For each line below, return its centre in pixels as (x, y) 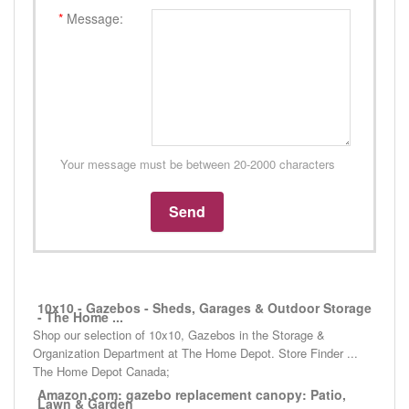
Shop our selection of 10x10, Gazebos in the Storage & (179, 335)
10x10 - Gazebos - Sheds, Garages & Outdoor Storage (204, 308)
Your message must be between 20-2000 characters (198, 164)
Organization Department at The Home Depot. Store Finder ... (195, 353)
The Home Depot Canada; (101, 372)
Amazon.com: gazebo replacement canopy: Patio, (192, 395)
